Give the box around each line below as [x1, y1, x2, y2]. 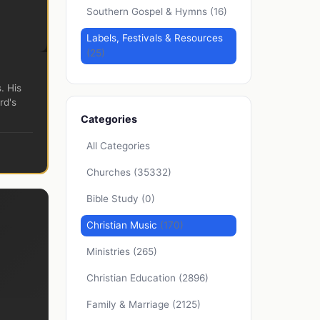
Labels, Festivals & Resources [86, 32, 223, 44]
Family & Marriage [86, 299, 172, 311]
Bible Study [86, 193, 141, 205]
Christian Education [86, 272, 179, 284]
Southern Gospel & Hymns [86, 6, 210, 18]
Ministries [86, 246, 133, 258]
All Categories [86, 140, 150, 152]
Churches [86, 166, 134, 179]
